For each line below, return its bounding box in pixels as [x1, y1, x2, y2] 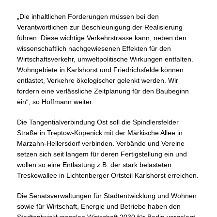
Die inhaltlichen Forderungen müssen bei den [17, 13, 159, 21]
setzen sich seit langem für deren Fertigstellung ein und [17, 150, 187, 158]
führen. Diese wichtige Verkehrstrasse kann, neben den [17, 34, 186, 42]
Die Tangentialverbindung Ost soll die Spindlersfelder [17, 118, 179, 126]
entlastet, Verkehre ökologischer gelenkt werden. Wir [17, 77, 178, 85]
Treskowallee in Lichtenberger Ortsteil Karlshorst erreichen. [17, 171, 199, 180]
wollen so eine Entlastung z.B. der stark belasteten [17, 161, 171, 169]
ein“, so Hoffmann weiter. [17, 98, 93, 106]
